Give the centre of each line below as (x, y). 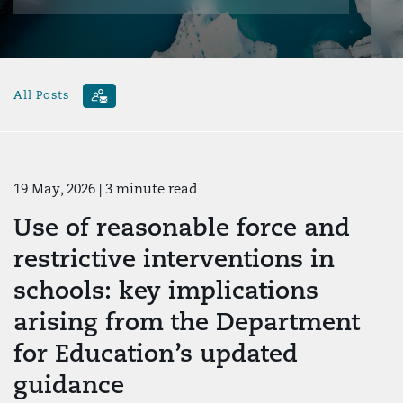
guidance (69, 384)
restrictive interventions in (174, 258)
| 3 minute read (148, 188)
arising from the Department (187, 321)
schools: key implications (166, 290)
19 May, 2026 (54, 188)
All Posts (42, 94)
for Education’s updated (156, 353)
